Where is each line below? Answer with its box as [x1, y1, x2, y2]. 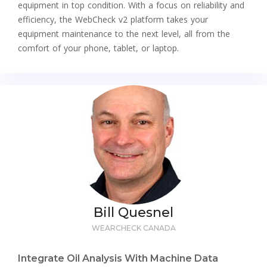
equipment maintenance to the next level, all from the [18, 27, 230, 39]
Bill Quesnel [94, 204, 173, 221]
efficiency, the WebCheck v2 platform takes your [18, 13, 208, 25]
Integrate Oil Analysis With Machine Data [18, 252, 218, 264]
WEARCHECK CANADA [91, 223, 176, 232]
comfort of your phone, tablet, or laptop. [18, 42, 179, 54]
